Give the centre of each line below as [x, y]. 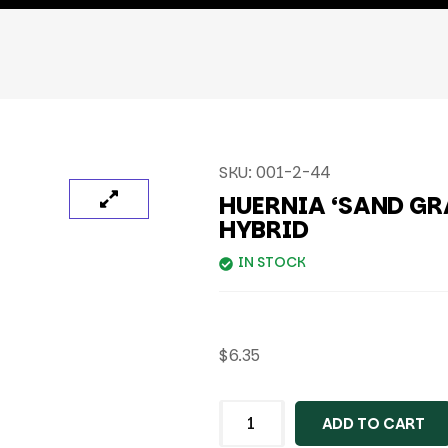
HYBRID [264, 229]
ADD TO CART [373, 423]
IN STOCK [271, 262]
